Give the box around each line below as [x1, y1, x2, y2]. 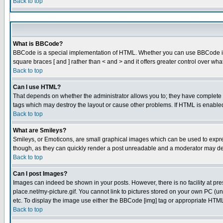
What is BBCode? [13, 40, 63, 47]
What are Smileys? [13, 127, 66, 134]
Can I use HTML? [13, 84, 61, 91]
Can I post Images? [13, 170, 67, 177]
